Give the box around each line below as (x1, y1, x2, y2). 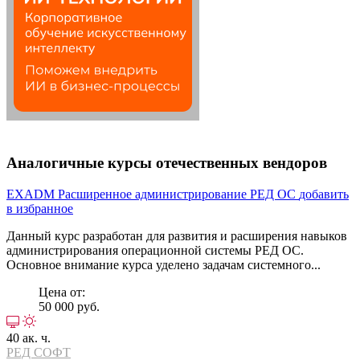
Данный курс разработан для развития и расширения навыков (6, 228, 347, 243)
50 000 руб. (39, 299, 100, 313)
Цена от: (39, 284, 85, 299)
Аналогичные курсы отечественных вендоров (6, 153, 327, 171)
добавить (299, 186, 349, 201)
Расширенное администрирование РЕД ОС (58, 186, 299, 201)
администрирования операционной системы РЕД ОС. (6, 243, 304, 257)
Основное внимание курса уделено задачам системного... (6, 257, 321, 272)
